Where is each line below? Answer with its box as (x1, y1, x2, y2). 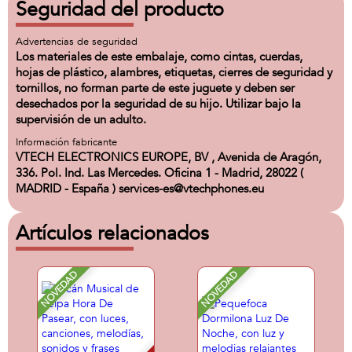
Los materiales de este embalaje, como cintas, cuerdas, (16, 49, 302, 64)
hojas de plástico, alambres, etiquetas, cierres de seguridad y (16, 64, 332, 80)
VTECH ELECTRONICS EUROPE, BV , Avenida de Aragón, (16, 149, 321, 165)
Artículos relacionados (16, 220, 209, 247)
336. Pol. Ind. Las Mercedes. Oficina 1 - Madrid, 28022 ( (16, 165, 303, 181)
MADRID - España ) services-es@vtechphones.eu (16, 181, 264, 196)
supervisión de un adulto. (16, 112, 146, 127)
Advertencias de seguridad (16, 35, 137, 49)
